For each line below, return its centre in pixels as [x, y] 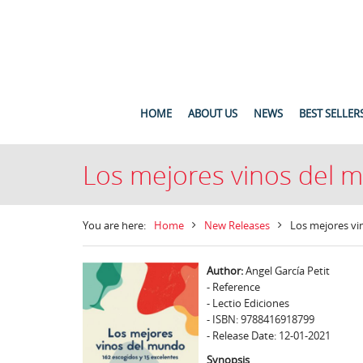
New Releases [237, 225]
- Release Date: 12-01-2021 [268, 335]
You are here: [114, 225]
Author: [224, 271]
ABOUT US [213, 113]
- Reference [233, 287]
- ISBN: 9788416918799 [260, 319]
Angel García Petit [286, 271]
